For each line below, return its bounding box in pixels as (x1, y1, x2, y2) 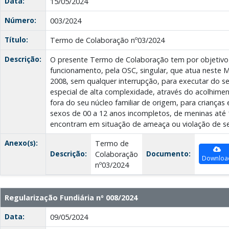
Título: (5, 35, 28, 45)
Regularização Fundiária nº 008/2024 (5, 193, 138, 203)
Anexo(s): (5, 138, 38, 148)
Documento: (146, 149, 191, 159)
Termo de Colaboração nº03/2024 (50, 35, 165, 45)
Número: (5, 15, 36, 26)
